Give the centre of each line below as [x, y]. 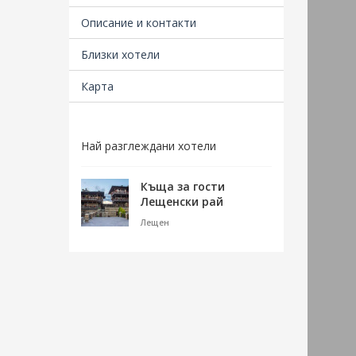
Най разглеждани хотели [149, 146]
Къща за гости [183, 186]
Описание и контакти [139, 23]
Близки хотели [120, 54]
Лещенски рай [182, 201]
